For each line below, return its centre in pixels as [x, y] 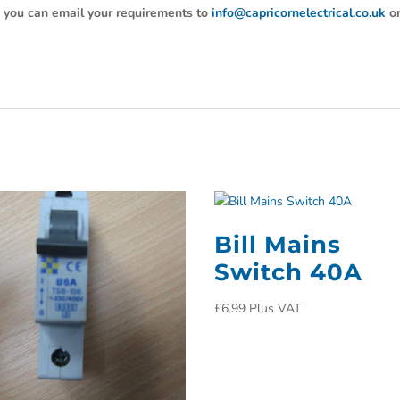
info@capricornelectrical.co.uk [299, 13]
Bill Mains [278, 245]
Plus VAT [275, 309]
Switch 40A [289, 273]
